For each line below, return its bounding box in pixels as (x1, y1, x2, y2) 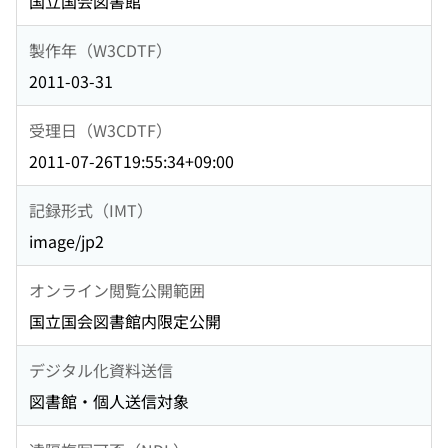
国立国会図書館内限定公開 (29, 309, 221, 334)
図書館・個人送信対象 (29, 389, 189, 414)
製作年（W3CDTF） (29, 37, 172, 62)
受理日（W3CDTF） (29, 117, 172, 142)
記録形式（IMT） (29, 197, 153, 222)
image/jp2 (29, 229, 104, 254)
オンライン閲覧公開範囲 (29, 277, 205, 302)
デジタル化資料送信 (29, 357, 173, 382)
